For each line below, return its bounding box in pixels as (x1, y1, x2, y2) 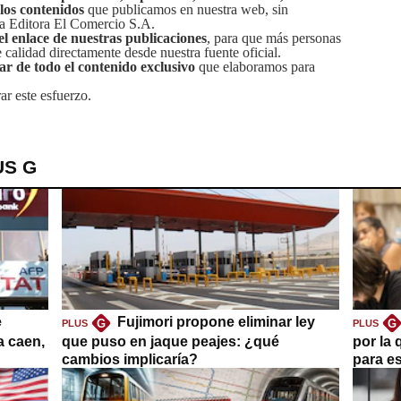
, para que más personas (207, 30, 341, 47)
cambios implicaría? (62, 352, 198, 368)
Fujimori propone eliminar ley (116, 314, 315, 330)
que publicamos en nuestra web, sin (88, 2, 288, 18)
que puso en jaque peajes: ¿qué (62, 334, 279, 350)
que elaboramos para (195, 59, 315, 75)
